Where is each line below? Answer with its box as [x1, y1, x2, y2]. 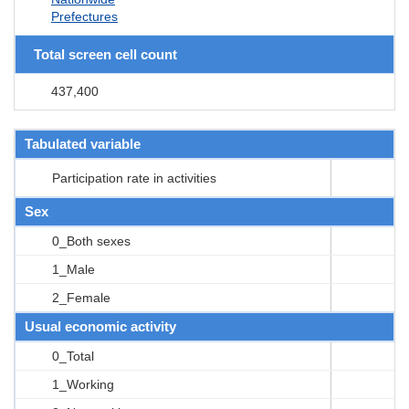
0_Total [52, 348, 94, 363]
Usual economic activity [25, 318, 176, 334]
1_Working [52, 376, 114, 392]
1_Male [52, 261, 95, 277]
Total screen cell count [34, 46, 177, 62]
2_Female [52, 289, 110, 305]
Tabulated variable [25, 135, 141, 152]
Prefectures [51, 8, 118, 24]
